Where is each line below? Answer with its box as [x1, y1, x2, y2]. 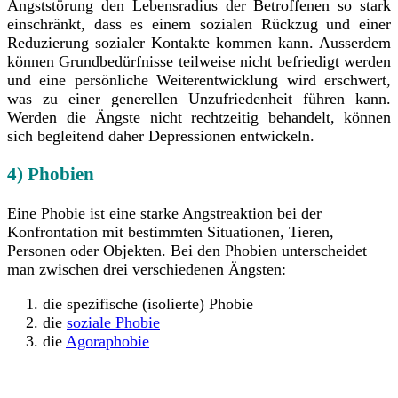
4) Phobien [7, 163, 94, 186]
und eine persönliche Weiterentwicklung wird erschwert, [7, 70, 391, 89]
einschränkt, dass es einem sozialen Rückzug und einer [7, 14, 391, 33]
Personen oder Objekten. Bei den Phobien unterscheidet [7, 242, 367, 260]
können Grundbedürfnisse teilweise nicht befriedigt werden [7, 52, 391, 70]
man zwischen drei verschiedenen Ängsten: [7, 260, 286, 279]
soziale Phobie [67, 314, 160, 332]
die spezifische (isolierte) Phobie [43, 295, 253, 314]
